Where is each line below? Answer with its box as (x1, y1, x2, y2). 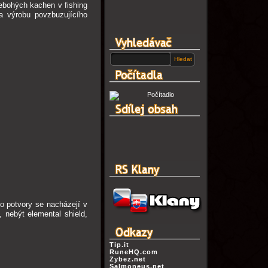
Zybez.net (109, 255, 146, 263)
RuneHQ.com (109, 248, 158, 255)
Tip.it (109, 241, 129, 248)
